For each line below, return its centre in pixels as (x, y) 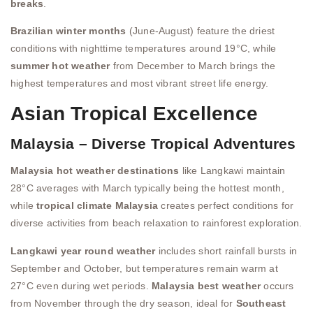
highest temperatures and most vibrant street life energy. (140, 83)
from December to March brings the (193, 66)
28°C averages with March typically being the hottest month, (147, 188)
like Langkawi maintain (232, 171)
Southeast (261, 303)
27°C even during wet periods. (81, 285)
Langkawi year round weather (83, 250)
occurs (277, 285)
